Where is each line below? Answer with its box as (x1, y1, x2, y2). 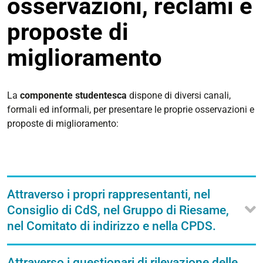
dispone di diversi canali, (127, 90, 231, 101)
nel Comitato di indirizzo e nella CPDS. (7, 219, 216, 233)
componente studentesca (20, 90, 127, 101)
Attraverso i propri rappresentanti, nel (7, 187, 210, 201)
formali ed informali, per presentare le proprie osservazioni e (7, 104, 254, 115)
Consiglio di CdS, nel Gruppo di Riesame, (7, 203, 229, 217)
